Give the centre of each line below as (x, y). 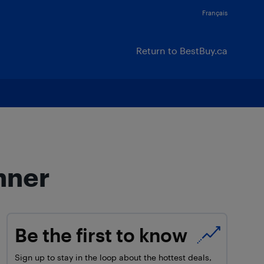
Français (215, 13)
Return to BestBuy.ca (182, 50)
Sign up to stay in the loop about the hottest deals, (113, 257)
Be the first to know (101, 235)
